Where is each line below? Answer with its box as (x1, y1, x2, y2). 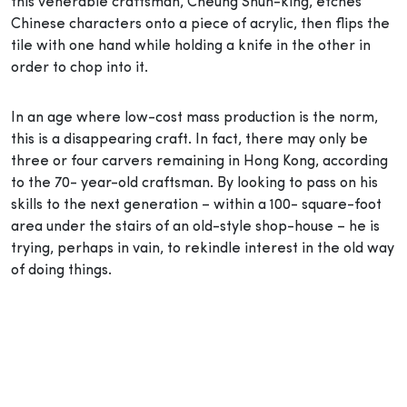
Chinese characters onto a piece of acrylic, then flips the (11, 16, 390, 32)
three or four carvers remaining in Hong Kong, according (11, 154, 388, 169)
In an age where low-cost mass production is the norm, (11, 110, 378, 125)
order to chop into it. (11, 60, 148, 75)
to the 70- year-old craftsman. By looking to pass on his (11, 175, 378, 191)
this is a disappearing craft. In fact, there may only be (11, 132, 368, 147)
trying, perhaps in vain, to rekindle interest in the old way (11, 241, 394, 256)
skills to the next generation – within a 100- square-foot (11, 197, 382, 213)
